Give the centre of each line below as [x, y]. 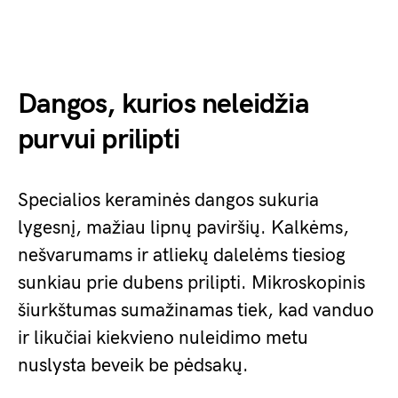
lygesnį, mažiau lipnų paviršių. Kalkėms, [183, 228]
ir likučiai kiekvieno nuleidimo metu [163, 338]
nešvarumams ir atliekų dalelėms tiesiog [182, 255]
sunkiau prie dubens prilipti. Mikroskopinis [191, 283]
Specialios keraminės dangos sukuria [168, 200]
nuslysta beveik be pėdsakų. [133, 366]
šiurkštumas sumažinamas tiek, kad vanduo [196, 310]
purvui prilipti [99, 140]
